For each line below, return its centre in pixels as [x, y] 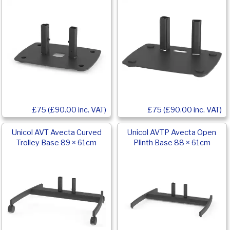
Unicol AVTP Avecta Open [172, 132]
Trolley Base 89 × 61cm [57, 142]
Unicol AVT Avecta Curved [56, 132]
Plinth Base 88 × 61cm [172, 142]
